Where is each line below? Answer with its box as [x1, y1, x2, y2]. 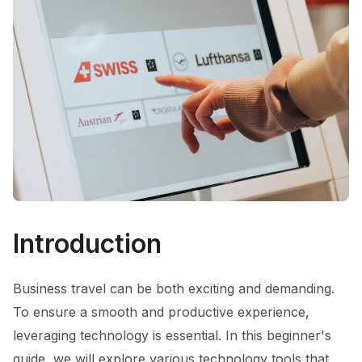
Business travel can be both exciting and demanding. [13, 280, 335, 297]
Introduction [13, 228, 162, 259]
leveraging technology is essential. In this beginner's [13, 327, 331, 343]
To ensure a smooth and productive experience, [13, 304, 309, 320]
